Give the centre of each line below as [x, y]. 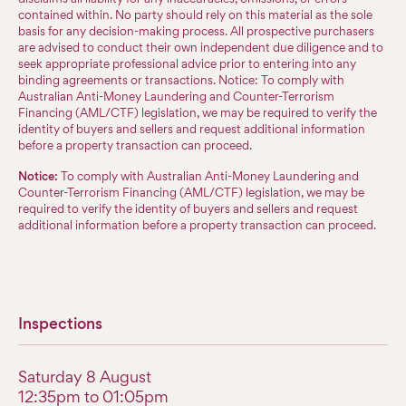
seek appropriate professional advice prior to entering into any [187, 64]
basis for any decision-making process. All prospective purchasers [196, 31]
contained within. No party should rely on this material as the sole [195, 15]
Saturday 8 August [85, 377]
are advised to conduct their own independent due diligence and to [201, 48]
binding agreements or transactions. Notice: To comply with [181, 80]
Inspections [60, 324]
